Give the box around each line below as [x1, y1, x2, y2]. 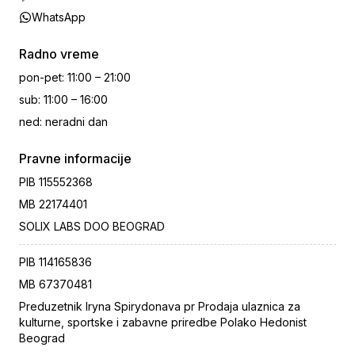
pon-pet [19, 71, 62, 85]
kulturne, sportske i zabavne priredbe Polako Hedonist [19, 315, 307, 330]
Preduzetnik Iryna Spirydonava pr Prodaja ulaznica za [19, 300, 300, 314]
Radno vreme [19, 46, 99, 63]
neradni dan [45, 115, 108, 129]
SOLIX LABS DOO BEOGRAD [19, 219, 165, 234]
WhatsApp [32, 10, 86, 25]
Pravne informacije [19, 151, 132, 167]
